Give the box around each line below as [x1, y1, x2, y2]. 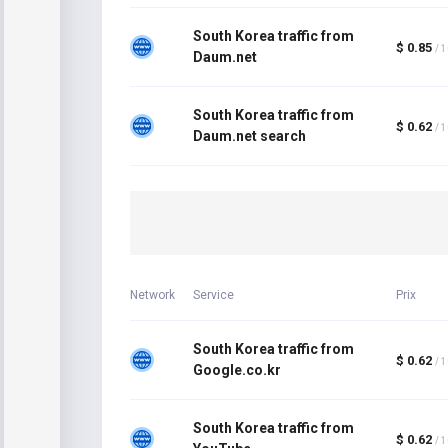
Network [130, 288, 175, 302]
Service [193, 288, 235, 302]
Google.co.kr [193, 362, 282, 378]
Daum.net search [193, 128, 307, 144]
